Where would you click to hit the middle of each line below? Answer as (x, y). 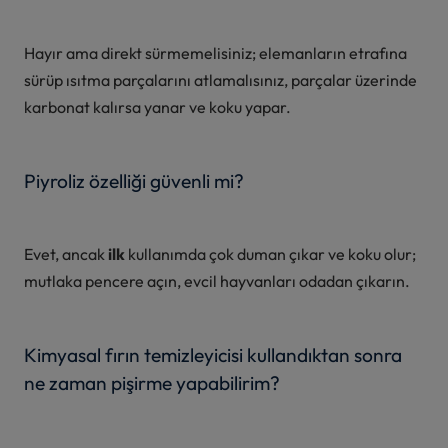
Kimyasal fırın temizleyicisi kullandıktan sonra (213, 354)
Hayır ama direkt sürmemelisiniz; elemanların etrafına (215, 52)
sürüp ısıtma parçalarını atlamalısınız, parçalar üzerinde (220, 79)
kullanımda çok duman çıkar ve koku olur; (272, 253)
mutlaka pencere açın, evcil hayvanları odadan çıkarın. (217, 280)
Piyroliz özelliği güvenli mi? (134, 180)
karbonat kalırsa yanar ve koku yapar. (157, 106)
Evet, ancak (66, 253)
